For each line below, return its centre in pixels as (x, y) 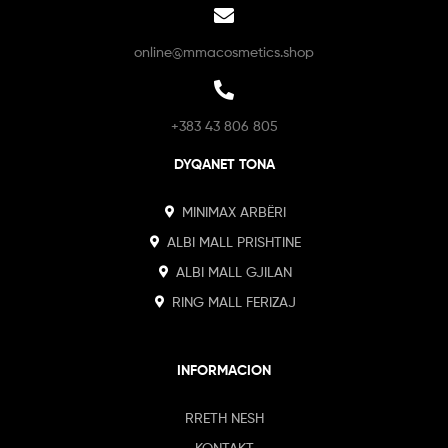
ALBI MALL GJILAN (234, 272)
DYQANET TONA (224, 164)
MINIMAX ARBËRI (234, 212)
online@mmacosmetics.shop (224, 52)
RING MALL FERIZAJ (234, 302)
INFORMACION (224, 370)
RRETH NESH (224, 418)
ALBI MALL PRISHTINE (234, 242)
